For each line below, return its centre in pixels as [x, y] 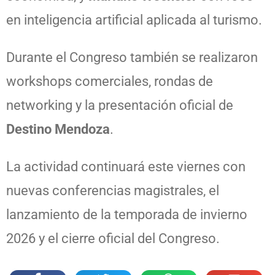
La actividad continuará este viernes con [126, 166]
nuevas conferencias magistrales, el [113, 190]
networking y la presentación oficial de [120, 105]
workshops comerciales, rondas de [110, 81]
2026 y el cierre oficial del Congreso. [113, 238]
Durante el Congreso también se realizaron [132, 57]
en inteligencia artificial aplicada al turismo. [134, 20]
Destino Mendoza [58, 129]
